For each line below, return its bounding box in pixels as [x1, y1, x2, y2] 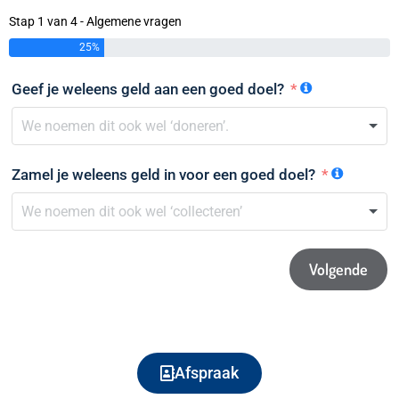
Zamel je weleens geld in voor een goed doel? [12, 166, 315, 184]
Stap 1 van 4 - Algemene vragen [9, 14, 182, 29]
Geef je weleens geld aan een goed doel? [12, 79, 284, 98]
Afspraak [175, 363, 239, 383]
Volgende [309, 259, 368, 280]
